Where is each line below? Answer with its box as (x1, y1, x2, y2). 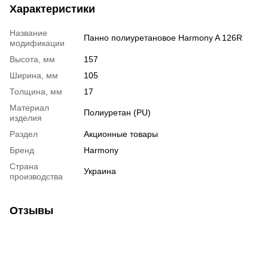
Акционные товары (84, 129, 158, 139)
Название (10, 28, 47, 38)
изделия (10, 112, 42, 123)
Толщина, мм (10, 86, 62, 96)
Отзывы (10, 204, 53, 217)
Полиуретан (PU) (84, 107, 151, 117)
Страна (10, 161, 38, 171)
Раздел (10, 129, 38, 139)
